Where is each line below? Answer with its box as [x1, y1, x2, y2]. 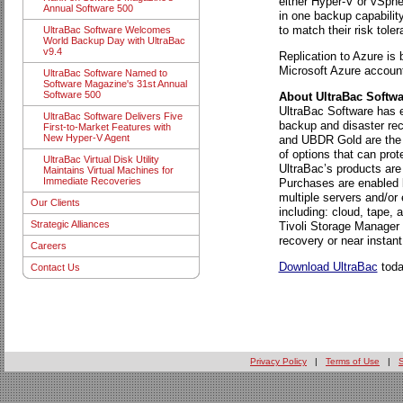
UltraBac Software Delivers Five [42, 111, 183, 122]
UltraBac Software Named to [42, 67, 167, 79]
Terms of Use [326, 356, 380, 366]
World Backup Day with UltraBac [42, 35, 185, 47]
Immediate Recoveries [42, 175, 141, 187]
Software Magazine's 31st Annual [42, 78, 187, 90]
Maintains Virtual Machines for [42, 165, 174, 176]
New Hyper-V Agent [42, 132, 130, 144]
